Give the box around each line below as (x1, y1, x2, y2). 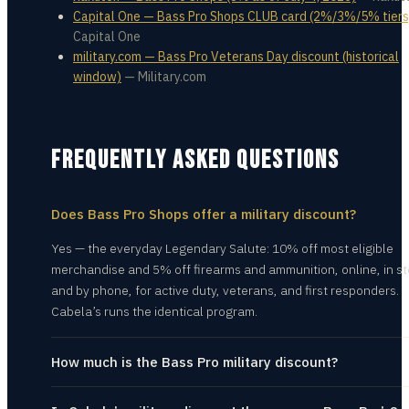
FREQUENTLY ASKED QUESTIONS (51, 145, 340, 175)
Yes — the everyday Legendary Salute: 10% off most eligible (51, 240, 393, 257)
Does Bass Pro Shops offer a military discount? (51, 205, 356, 223)
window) (73, 68, 121, 85)
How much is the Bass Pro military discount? (51, 353, 338, 371)
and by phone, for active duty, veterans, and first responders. (51, 282, 399, 299)
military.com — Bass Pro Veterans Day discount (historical (73, 48, 399, 65)
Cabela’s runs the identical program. (51, 303, 257, 320)
